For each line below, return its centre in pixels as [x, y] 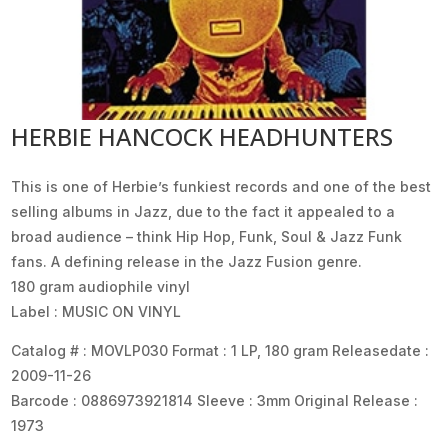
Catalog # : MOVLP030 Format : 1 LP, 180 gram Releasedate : [220, 350]
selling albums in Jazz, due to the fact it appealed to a [203, 211]
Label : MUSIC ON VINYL [96, 311]
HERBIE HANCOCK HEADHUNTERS [202, 136]
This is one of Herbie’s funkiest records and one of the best [221, 186]
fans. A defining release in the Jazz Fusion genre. [187, 261]
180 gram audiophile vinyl [101, 286]
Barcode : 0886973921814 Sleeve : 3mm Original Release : [215, 400]
